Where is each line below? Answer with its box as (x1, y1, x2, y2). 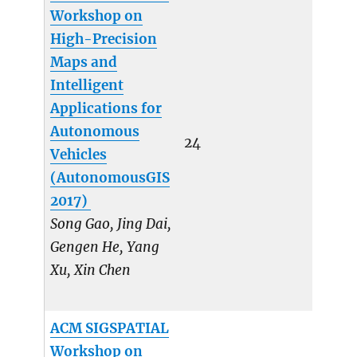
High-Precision (50, 30, 158, 49)
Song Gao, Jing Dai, (50, 215, 172, 233)
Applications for (50, 100, 163, 118)
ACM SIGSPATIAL (50, 320, 170, 338)
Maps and (50, 53, 118, 72)
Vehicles (50, 146, 108, 164)
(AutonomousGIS (50, 169, 171, 187)
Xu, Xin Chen (50, 261, 131, 280)
